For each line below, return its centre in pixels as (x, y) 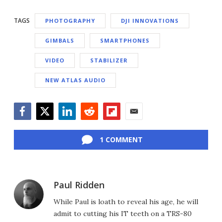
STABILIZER (109, 60)
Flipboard (120, 125)
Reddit (92, 125)
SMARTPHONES (125, 41)
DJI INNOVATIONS (150, 21)
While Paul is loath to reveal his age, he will (126, 202)
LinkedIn (74, 125)
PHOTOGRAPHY (70, 21)
